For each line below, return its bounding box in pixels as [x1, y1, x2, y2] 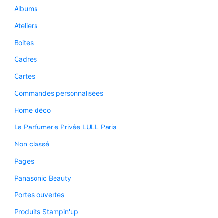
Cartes [14, 72, 35, 81]
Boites [14, 38, 34, 47]
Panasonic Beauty [14, 173, 71, 182]
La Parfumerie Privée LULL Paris [14, 123, 116, 131]
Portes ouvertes [14, 190, 64, 199]
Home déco [14, 106, 51, 114]
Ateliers [14, 21, 37, 30]
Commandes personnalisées [14, 89, 103, 97]
